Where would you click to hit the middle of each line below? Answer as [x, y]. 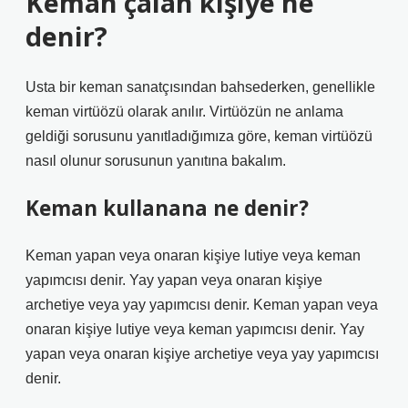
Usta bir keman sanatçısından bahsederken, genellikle [200, 87]
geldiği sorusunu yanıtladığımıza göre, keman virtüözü [199, 136]
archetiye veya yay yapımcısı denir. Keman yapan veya [202, 305]
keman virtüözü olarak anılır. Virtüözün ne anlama [184, 112]
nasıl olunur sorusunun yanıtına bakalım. [156, 161]
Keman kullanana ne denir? [167, 208]
